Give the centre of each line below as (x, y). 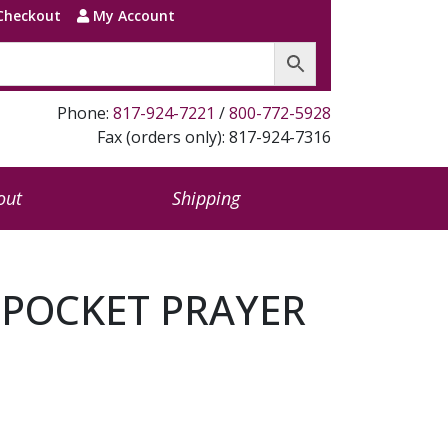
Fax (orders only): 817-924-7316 (214, 137)
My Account (131, 15)
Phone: (85, 113)
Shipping (205, 198)
